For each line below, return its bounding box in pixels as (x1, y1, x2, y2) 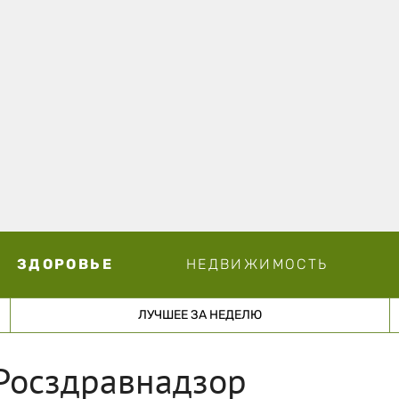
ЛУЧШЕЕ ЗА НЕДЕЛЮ (137, 306, 262, 322)
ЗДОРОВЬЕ (16, 255, 113, 273)
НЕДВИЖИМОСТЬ (185, 255, 329, 273)
